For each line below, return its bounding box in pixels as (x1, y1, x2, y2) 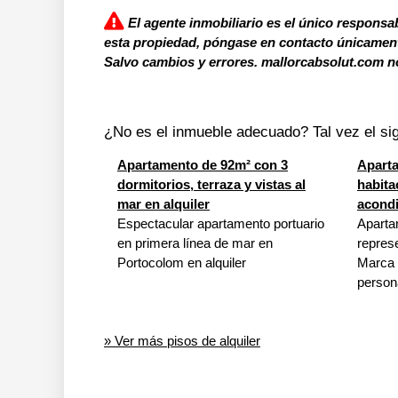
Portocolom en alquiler (117, 255, 246, 270)
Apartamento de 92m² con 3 (117, 157, 288, 172)
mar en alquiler (117, 196, 210, 211)
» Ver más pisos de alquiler (104, 333, 260, 348)
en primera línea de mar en (117, 235, 273, 251)
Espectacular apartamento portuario (117, 216, 324, 231)
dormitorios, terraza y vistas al (117, 177, 306, 192)
